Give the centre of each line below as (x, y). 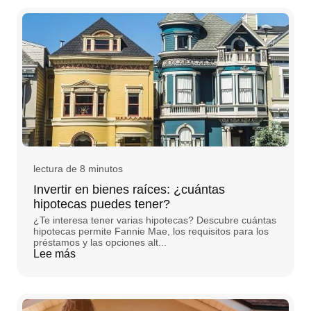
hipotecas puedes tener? (102, 204)
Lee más (54, 254)
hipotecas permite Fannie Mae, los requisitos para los (151, 232)
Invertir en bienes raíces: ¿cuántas (129, 190)
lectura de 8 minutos (78, 169)
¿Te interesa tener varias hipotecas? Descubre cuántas (155, 220)
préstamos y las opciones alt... (100, 243)
